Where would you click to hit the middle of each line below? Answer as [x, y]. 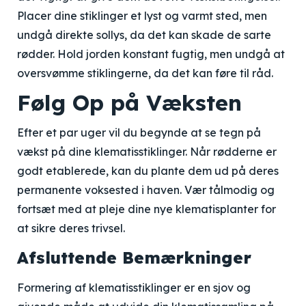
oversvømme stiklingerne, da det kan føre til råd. [145, 73]
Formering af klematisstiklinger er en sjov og [134, 288]
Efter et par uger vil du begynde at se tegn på [139, 133]
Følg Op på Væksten [129, 102]
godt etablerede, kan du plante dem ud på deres [148, 171]
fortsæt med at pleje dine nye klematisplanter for [147, 209]
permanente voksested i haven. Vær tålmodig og [146, 190]
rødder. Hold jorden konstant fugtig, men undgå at [151, 54]
